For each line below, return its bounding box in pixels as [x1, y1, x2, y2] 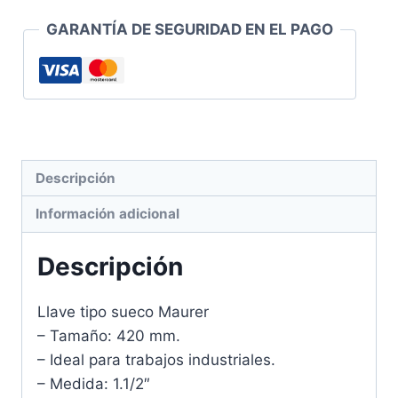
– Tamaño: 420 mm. [37, 326, 180, 345]
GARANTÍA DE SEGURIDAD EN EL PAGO [46, 20, 333, 38]
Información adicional [36, 204, 180, 222]
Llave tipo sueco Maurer [37, 302, 209, 321]
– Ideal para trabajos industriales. [37, 350, 275, 369]
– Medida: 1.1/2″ [37, 374, 150, 393]
